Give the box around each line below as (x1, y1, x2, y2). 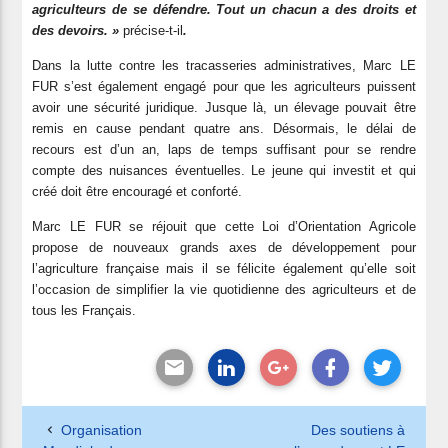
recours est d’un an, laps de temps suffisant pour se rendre (32, 142, 416, 158)
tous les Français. (32, 303, 137, 319)
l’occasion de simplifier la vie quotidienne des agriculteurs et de (32, 282, 416, 298)
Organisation (60, 422, 142, 439)
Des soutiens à (311, 422, 406, 439)
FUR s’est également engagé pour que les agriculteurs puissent (32, 79, 416, 95)
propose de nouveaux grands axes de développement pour (32, 240, 416, 256)
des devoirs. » (32, 23, 120, 39)
